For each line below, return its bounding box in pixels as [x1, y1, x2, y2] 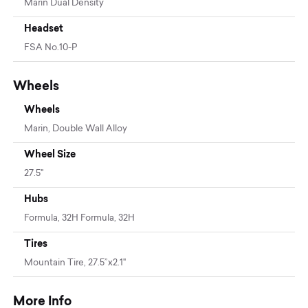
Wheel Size [24, 148, 76, 159]
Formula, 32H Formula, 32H [24, 213, 135, 223]
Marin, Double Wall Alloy [24, 124, 128, 133]
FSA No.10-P [24, 43, 78, 52]
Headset [24, 22, 64, 34]
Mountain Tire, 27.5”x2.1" [24, 258, 126, 267]
